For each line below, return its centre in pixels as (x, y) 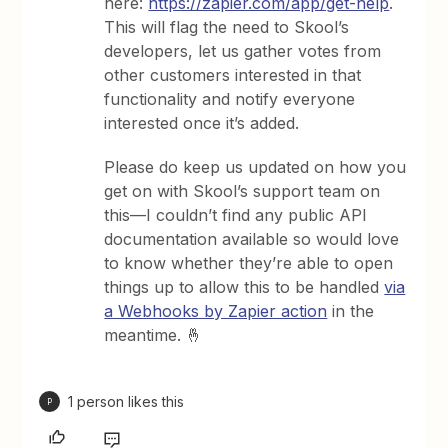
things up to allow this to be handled (244, 287)
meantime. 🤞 (153, 335)
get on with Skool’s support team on (242, 191)
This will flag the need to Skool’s (227, 27)
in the (351, 311)
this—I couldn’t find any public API (236, 215)
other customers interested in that (233, 75)
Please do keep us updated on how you (255, 167)
